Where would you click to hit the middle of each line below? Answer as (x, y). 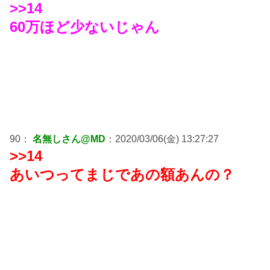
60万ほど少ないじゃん (85, 27)
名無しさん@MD (69, 139)
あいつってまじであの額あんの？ (122, 174)
